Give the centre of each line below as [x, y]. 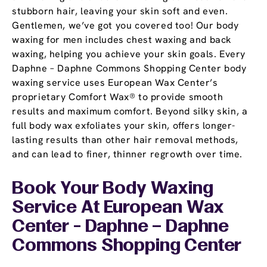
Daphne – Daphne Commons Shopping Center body [129, 69]
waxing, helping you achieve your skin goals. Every [129, 54]
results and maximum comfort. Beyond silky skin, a [130, 111]
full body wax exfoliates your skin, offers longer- [124, 126]
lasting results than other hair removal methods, [125, 140]
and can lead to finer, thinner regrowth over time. [128, 154]
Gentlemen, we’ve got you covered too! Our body [125, 26]
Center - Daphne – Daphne [121, 227]
